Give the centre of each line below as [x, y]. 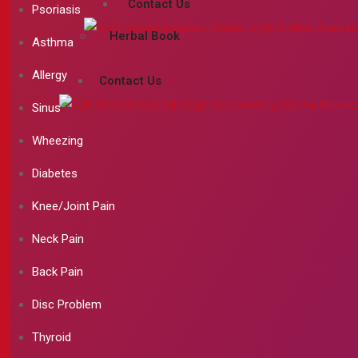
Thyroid [52, 338]
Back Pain [58, 272]
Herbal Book [145, 36]
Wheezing [58, 141]
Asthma [53, 43]
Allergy [50, 76]
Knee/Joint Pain [74, 207]
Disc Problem [67, 305]
